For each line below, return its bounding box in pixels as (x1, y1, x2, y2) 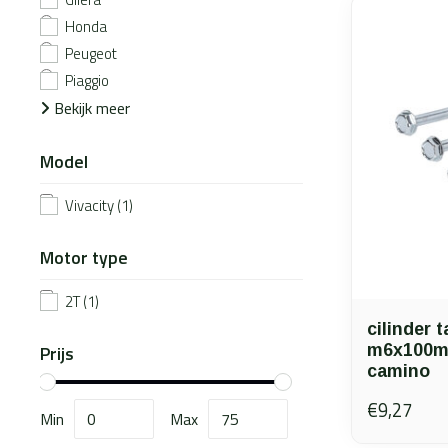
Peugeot (65, 42, 117, 65)
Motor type (40, 244, 128, 271)
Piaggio (65, 69, 109, 92)
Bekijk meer (50, 96, 130, 120)
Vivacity (65, 194, 117, 217)
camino (367, 361, 430, 381)
